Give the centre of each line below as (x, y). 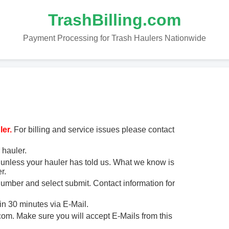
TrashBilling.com (114, 20)
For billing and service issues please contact (93, 130)
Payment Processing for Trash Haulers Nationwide (114, 38)
